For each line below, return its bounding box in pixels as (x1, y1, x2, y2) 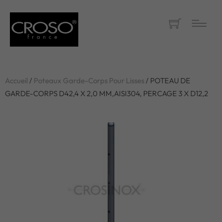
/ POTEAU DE (144, 76, 190, 85)
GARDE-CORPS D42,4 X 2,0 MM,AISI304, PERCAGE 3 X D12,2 (5, 89, 208, 98)
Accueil (5, 76, 28, 85)
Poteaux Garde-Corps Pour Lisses (34, 76, 144, 85)
